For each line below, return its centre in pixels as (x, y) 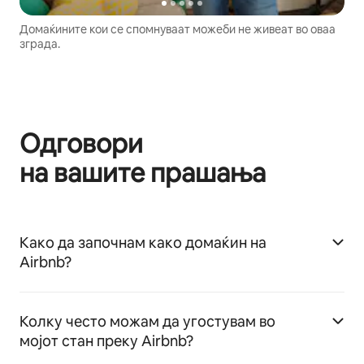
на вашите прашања (143, 172)
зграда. (40, 43)
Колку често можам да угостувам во (147, 321)
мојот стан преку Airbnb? (106, 340)
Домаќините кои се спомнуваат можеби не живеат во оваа (178, 29)
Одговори (81, 143)
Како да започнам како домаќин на (143, 242)
